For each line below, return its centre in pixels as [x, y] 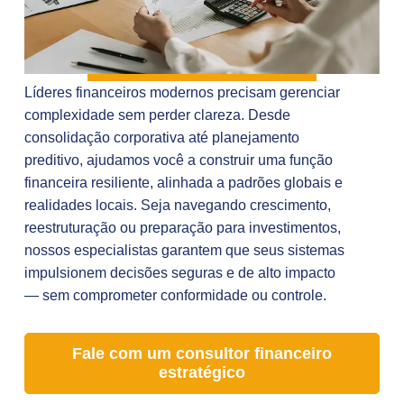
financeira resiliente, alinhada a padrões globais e [183, 182]
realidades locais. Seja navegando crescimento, [177, 205]
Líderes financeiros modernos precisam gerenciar [182, 92]
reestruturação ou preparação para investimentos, [182, 227]
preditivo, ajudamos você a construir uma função [178, 160]
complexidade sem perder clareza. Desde [157, 115]
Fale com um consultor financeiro [202, 354]
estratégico [202, 373]
